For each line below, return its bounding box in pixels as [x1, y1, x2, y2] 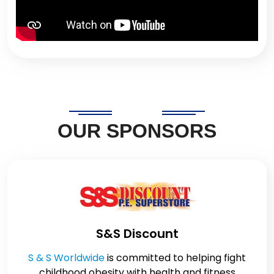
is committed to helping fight [107, 250, 246, 265]
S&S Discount [95, 224, 179, 242]
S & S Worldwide [28, 250, 107, 265]
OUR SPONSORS [57, 119, 217, 142]
